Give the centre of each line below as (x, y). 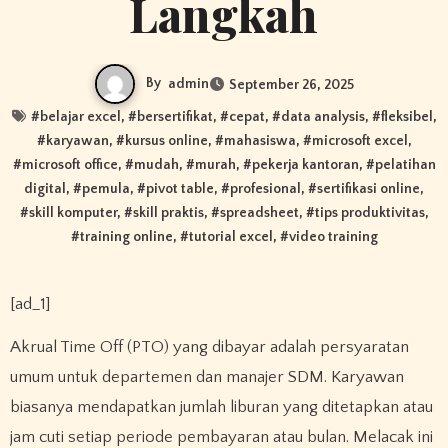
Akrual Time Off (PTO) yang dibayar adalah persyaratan (15, 347)
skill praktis (168, 213)
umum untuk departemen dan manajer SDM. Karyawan (206, 377)
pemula (106, 189)
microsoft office (69, 165)
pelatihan (405, 165)
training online (126, 237)
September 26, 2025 (291, 84)
